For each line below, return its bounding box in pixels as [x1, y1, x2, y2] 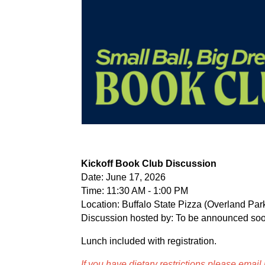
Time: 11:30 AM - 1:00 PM [81, 185, 188, 196]
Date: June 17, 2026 [81, 172, 166, 182]
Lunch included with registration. [81, 235, 216, 246]
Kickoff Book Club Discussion [81, 158, 216, 169]
